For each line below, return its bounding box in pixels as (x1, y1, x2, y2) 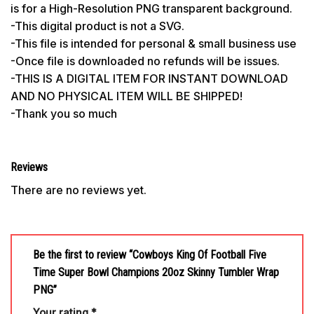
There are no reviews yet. (11, 182, 146, 197)
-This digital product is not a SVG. (11, 18, 184, 33)
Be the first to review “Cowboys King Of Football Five (33, 248, 266, 262)
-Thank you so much (11, 106, 117, 121)
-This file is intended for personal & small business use (11, 36, 296, 50)
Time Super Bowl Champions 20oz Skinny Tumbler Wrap (33, 266, 279, 280)
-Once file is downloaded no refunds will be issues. (11, 53, 280, 68)
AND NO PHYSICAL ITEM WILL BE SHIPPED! (11, 88, 243, 103)
